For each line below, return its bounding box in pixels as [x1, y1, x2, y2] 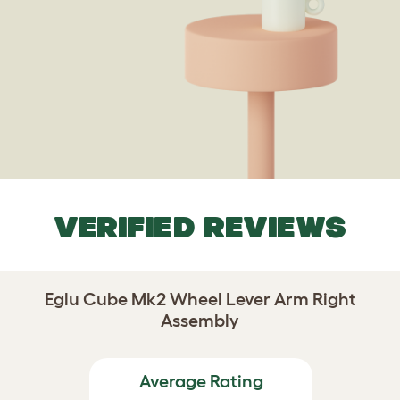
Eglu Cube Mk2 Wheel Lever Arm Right [44, 289, 356, 309]
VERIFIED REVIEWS [54, 210, 346, 244]
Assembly [161, 311, 239, 330]
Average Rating [138, 371, 263, 391]
